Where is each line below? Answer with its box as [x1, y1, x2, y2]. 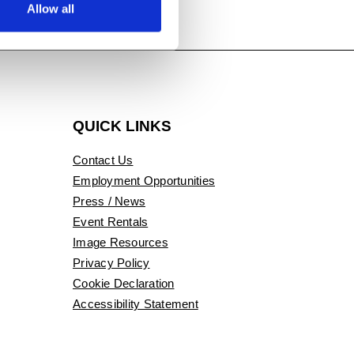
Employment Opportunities [73, 174, 215, 187]
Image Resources [73, 235, 168, 249]
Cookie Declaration [73, 277, 175, 290]
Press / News [73, 194, 145, 208]
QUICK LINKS [73, 118, 171, 134]
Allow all [26, 2, 74, 16]
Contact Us [73, 153, 134, 167]
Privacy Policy [73, 256, 150, 269]
